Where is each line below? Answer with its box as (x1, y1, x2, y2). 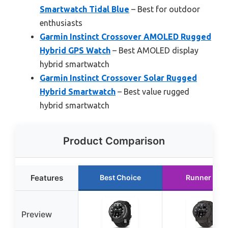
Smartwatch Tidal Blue (40, 5, 129, 14)
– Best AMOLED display (110, 46, 198, 55)
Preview (21, 209, 52, 219)
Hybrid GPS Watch (40, 46, 110, 55)
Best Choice (99, 173, 141, 182)
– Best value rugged (116, 87, 189, 96)
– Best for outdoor (129, 5, 200, 14)
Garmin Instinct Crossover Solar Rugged (40, 73, 197, 82)
